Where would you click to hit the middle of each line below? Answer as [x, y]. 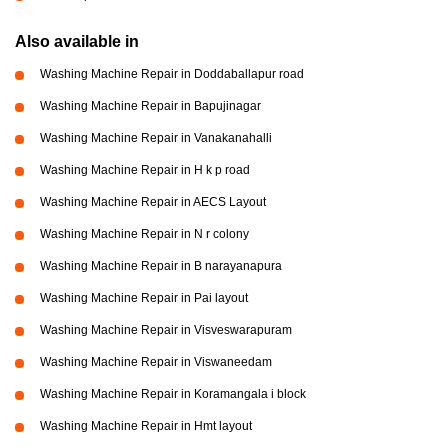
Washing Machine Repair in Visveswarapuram [166, 330]
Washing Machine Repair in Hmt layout [146, 426]
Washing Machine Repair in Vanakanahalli [156, 138]
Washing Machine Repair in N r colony [144, 234]
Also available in [77, 41]
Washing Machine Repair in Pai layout [144, 298]
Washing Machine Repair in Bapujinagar [150, 106]
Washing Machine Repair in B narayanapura [161, 266]
